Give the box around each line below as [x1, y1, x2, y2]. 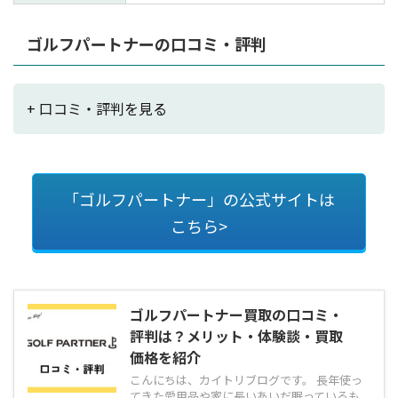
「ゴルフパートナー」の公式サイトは [63, 187, 335, 211]
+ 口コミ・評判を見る [27, 98, 167, 120]
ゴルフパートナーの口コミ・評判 [27, 32, 267, 56]
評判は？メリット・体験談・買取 [130, 325, 343, 347]
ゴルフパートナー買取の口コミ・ [130, 304, 343, 326]
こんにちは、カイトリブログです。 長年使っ [130, 371, 362, 389]
